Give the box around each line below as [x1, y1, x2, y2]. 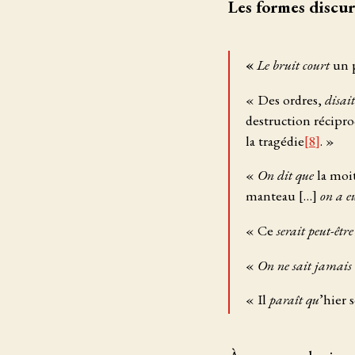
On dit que [258, 166, 314, 185]
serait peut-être [277, 221, 353, 240]
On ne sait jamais [258, 255, 352, 274]
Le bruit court [257, 55, 330, 74]
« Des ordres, [246, 90, 325, 109]
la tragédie [246, 131, 304, 150]
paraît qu [269, 290, 319, 309]
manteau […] [246, 186, 320, 205]
